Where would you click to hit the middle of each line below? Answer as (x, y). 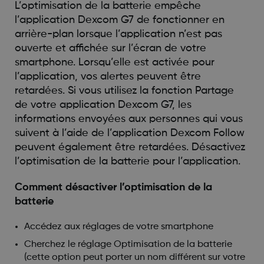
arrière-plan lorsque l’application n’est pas (118, 34)
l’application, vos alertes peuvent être (108, 76)
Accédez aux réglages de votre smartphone (118, 227)
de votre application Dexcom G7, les (103, 105)
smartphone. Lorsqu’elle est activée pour (114, 62)
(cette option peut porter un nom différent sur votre (134, 257)
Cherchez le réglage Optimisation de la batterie (128, 244)
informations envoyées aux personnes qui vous (128, 119)
